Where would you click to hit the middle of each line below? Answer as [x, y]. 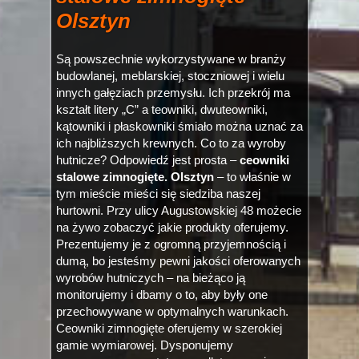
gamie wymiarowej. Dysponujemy [145, 345]
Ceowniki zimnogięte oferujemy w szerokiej [169, 328]
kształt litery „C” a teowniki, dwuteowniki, [162, 109]
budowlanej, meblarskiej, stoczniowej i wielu [170, 76]
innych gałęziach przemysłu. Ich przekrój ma [173, 93]
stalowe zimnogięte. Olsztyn [135, 177]
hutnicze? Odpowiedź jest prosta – [148, 160]
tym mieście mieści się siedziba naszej [158, 194]
